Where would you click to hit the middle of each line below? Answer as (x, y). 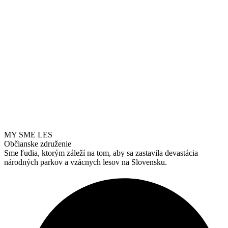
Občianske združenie (38, 144)
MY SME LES (28, 135)
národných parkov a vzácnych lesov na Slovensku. (85, 162)
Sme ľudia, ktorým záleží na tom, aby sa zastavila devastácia (101, 153)
